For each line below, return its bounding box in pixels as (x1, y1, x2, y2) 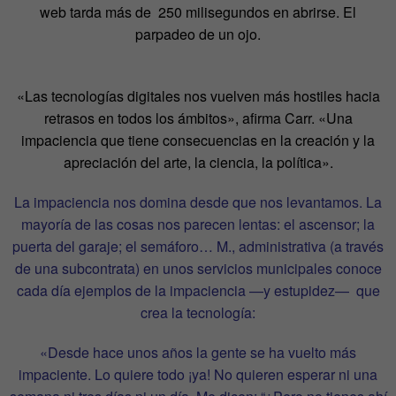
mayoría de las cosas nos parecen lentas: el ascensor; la (21, 213, 375, 234)
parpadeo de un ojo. (135, 23, 261, 44)
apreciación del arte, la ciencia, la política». (63, 151, 333, 172)
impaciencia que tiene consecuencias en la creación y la (21, 129, 375, 150)
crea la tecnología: (141, 301, 255, 323)
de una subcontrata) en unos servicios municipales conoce (14, 257, 382, 278)
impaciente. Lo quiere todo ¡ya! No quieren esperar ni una (19, 363, 377, 385)
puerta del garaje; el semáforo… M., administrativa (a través (12, 235, 384, 256)
